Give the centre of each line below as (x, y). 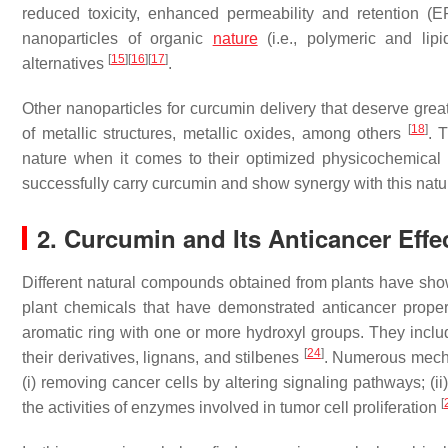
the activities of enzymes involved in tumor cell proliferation (231, 407)
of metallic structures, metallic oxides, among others (215, 133)
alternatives (65, 63)
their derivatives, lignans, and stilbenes (163, 357)
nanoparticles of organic (117, 38)
